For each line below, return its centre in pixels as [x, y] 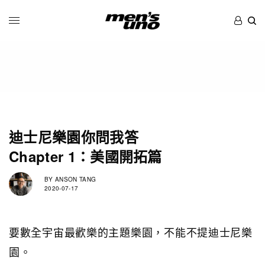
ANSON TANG [75, 180]
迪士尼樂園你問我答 [74, 136]
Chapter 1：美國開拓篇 [85, 156]
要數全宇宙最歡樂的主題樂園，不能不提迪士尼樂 [131, 232]
